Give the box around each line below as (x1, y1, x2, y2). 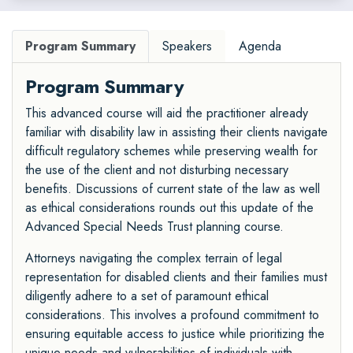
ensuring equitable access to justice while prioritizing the (25, 324, 325, 343)
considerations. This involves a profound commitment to (25, 305, 319, 324)
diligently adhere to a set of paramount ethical (25, 286, 269, 305)
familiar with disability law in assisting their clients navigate (25, 122, 328, 141)
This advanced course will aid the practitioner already (25, 103, 308, 122)
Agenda (239, 36, 281, 55)
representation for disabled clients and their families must (25, 267, 327, 286)
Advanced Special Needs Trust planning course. (25, 217, 284, 236)
